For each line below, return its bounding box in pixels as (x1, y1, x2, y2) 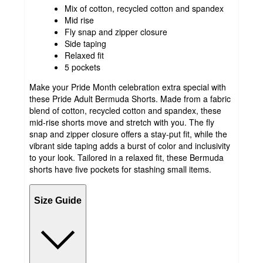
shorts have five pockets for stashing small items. (29, 163, 211, 176)
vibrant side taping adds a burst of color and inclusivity (29, 140, 230, 152)
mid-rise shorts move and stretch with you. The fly (29, 116, 214, 129)
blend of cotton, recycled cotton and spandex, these (29, 104, 221, 117)
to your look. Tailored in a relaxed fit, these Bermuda (29, 151, 224, 164)
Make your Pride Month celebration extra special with (29, 81, 226, 93)
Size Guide (34, 195, 82, 205)
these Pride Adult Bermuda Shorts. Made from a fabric (29, 93, 231, 105)
